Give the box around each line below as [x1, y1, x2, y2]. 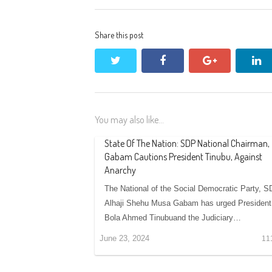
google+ [216, 53, 256, 66]
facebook [165, 53, 209, 66]
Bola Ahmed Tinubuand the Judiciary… [104, 212, 241, 222]
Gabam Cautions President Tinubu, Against [104, 150, 262, 163]
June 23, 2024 [100, 233, 149, 243]
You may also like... [95, 113, 164, 126]
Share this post [95, 29, 143, 40]
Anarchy [104, 163, 136, 176]
